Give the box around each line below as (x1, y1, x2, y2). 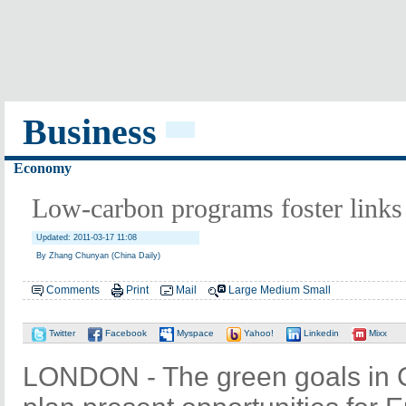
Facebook (102, 328, 147, 339)
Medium (260, 284, 300, 296)
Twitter (46, 328, 75, 339)
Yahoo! (241, 328, 274, 339)
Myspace (174, 328, 214, 339)
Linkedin (301, 328, 339, 339)
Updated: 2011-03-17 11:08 (36, 233, 137, 242)
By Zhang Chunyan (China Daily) (36, 251, 160, 260)
